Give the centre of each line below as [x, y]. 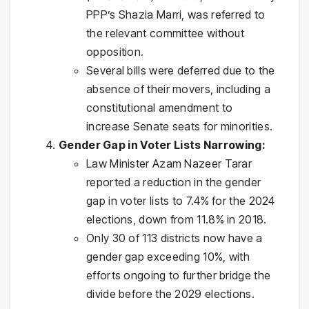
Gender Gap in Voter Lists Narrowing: [162, 144]
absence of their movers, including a [178, 89]
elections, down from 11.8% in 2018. [177, 219]
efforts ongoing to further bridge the [179, 275]
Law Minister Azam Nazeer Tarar [169, 163]
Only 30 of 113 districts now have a [175, 238]
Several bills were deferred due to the [181, 70]
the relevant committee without [166, 33]
